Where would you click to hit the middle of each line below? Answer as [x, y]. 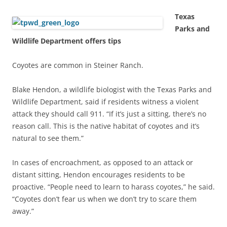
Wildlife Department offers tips [67, 41]
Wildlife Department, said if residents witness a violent [105, 101]
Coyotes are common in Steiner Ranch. [78, 65]
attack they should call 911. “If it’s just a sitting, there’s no [109, 113]
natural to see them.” [48, 138]
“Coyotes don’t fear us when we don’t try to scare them [104, 199]
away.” [23, 211]
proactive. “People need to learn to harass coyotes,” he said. [113, 186]
